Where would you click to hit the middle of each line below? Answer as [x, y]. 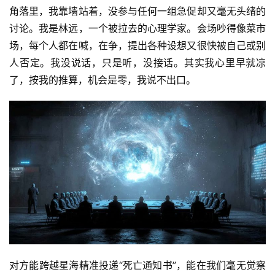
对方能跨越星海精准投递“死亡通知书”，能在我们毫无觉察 [137, 265]
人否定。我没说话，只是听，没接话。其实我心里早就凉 [137, 63]
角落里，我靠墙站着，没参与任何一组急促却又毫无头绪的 [137, 11]
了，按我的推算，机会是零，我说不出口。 [103, 80]
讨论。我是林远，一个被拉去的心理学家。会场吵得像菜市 [137, 29]
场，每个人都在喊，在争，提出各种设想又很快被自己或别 [137, 46]
